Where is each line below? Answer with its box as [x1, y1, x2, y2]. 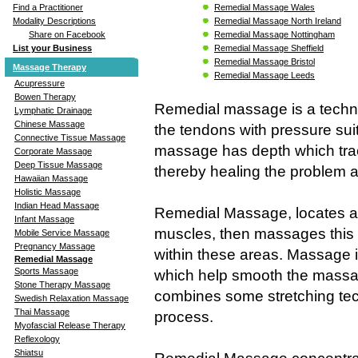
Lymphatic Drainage [14, 105, 92, 115]
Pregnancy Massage [14, 241, 95, 251]
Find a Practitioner [13, 2, 83, 12]
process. [154, 308, 213, 325]
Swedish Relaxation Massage [14, 292, 129, 303]
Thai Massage [14, 306, 70, 316]
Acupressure [14, 78, 65, 88]
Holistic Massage [14, 186, 81, 197]
